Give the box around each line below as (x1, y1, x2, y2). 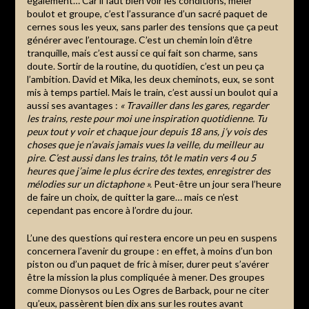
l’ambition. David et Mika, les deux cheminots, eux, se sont (26, 72, 275, 85)
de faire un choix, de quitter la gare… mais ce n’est (26, 190, 239, 203)
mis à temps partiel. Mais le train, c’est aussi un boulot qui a (26, 86, 278, 98)
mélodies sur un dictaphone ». (26, 177, 152, 190)
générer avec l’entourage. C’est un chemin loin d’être (26, 33, 252, 46)
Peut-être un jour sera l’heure (151, 177, 281, 190)
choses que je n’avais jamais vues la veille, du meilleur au (26, 138, 263, 150)
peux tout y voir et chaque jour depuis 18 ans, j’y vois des (26, 125, 267, 137)
